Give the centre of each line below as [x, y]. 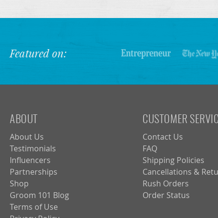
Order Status [166, 195]
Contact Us [163, 136]
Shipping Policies [174, 160]
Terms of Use [34, 207]
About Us [27, 136]
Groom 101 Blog [39, 195]
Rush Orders [166, 183]
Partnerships [34, 172]
